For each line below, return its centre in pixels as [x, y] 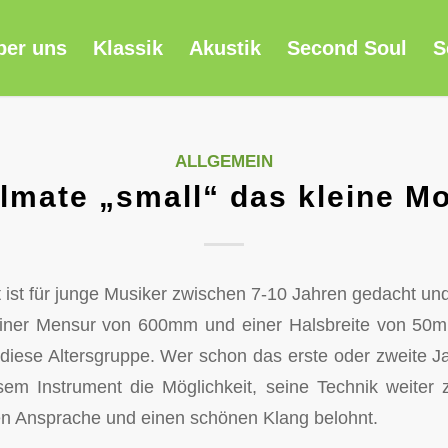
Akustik [224, 48]
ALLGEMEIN [224, 161]
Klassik [127, 48]
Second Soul [346, 48]
